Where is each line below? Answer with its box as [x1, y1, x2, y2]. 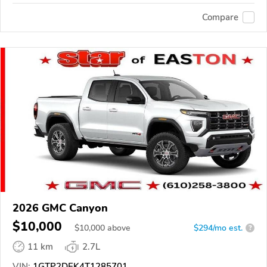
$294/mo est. [194, 222, 243, 234]
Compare [202, 11, 238, 24]
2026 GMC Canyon [13, 200, 108, 215]
